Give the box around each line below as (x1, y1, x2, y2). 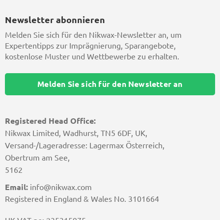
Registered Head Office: (5, 116, 96, 125)
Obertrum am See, (5, 153, 70, 162)
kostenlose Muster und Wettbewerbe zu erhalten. (5, 52, 179, 61)
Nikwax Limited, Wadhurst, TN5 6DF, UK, (5, 128, 147, 137)
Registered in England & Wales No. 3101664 (5, 194, 159, 203)
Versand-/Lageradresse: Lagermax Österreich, (5, 140, 165, 150)
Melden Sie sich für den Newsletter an (37, 79, 183, 88)
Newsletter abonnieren (5, 14, 105, 25)
